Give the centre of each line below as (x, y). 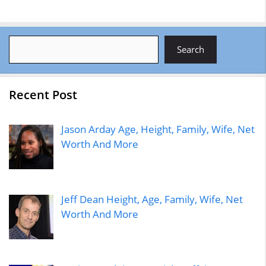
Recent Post (43, 94)
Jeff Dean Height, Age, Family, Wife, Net (152, 199)
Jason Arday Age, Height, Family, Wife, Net (158, 129)
